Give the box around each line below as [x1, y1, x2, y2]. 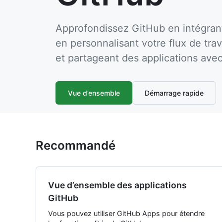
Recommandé [36, 138, 115, 153]
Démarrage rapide [145, 88, 204, 97]
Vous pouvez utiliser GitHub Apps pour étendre [48, 209, 205, 218]
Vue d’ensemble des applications [48, 180, 187, 190]
